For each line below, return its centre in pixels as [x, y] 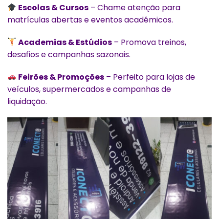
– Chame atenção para [135, 8]
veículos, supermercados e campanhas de [89, 89]
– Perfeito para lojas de [150, 77]
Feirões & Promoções [61, 77]
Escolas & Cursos [54, 8]
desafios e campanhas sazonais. [69, 54]
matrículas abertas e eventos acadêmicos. [90, 20]
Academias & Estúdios [65, 42]
